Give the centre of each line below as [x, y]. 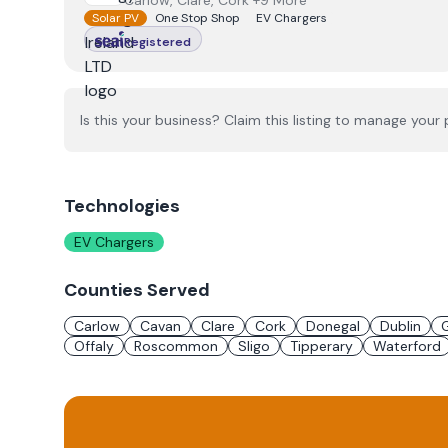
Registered [157, 42]
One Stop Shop [197, 18]
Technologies [122, 206]
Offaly [94, 346]
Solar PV [115, 18]
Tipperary [321, 346]
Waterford [407, 346]
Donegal [333, 326]
